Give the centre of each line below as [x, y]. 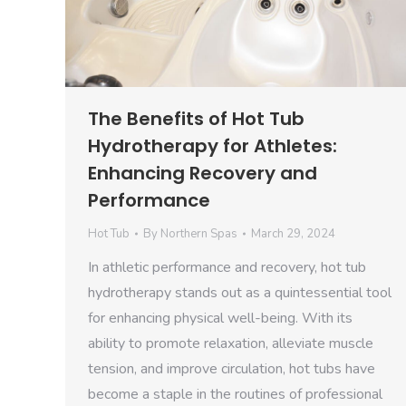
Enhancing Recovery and [203, 173]
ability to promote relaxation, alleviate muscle [231, 343]
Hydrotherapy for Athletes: [213, 145]
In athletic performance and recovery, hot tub [227, 267]
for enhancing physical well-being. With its [220, 318]
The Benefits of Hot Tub [196, 118]
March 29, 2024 [293, 233]
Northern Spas [199, 233]
